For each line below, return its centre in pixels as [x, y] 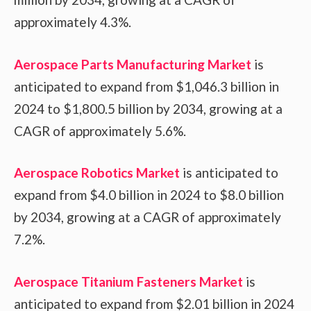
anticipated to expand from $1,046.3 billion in [146, 86]
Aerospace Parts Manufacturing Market [133, 64]
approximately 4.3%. [73, 22]
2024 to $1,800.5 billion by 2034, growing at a [148, 108]
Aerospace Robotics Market [97, 173]
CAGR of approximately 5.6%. [100, 131]
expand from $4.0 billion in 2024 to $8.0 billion [149, 195]
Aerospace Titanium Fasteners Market [128, 281]
